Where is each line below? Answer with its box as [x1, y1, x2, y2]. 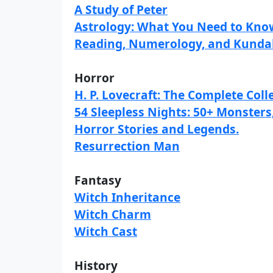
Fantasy [74, 172, 121, 188]
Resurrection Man [74, 138, 180, 154]
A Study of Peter [74, 1, 168, 18]
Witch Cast [74, 223, 137, 239]
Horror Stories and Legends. [74, 121, 239, 137]
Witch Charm [74, 206, 151, 222]
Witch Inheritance [74, 189, 180, 205]
